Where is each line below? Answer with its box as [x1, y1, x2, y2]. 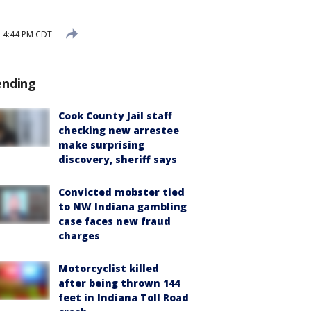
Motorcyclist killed [58, 262, 159, 275]
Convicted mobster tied [58, 185, 185, 199]
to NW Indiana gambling [58, 200, 187, 213]
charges [58, 229, 100, 242]
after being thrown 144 [58, 276, 180, 289]
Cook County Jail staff [58, 109, 172, 122]
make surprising [58, 138, 144, 151]
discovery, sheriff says [58, 153, 177, 166]
